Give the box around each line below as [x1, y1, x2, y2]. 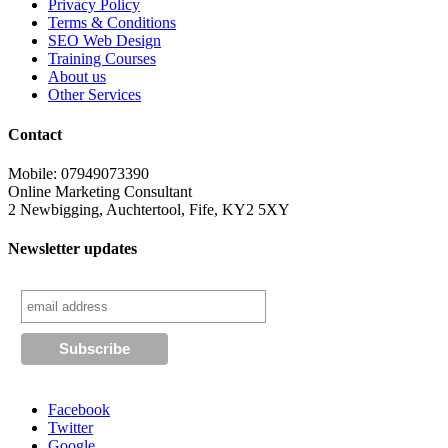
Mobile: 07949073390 [8, 165, 149, 182]
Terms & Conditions [48, 14, 176, 32]
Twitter [48, 418, 93, 436]
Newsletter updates [8, 240, 137, 258]
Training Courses [48, 50, 156, 68]
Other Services [48, 86, 141, 104]
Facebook [48, 400, 110, 418]
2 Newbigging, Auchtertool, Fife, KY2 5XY [8, 201, 290, 218]
